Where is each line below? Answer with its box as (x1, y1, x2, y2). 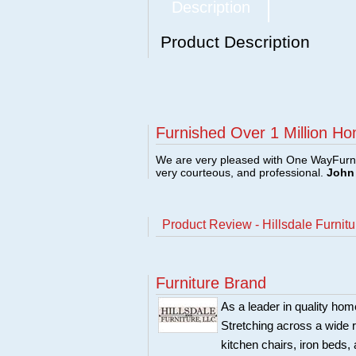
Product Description (161, 33, 310, 51)
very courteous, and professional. (156, 166, 327, 179)
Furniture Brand (156, 274, 266, 292)
